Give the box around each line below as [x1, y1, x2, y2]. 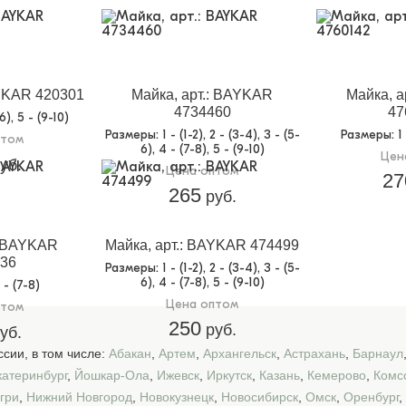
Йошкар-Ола [74, 368, 150, 382]
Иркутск [207, 368, 252, 382]
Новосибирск [221, 390, 298, 404]
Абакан [109, 346, 151, 361]
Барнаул [353, 346, 403, 361]
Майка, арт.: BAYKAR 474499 [105, 237, 299, 254]
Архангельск [203, 346, 276, 361]
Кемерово [307, 368, 366, 382]
